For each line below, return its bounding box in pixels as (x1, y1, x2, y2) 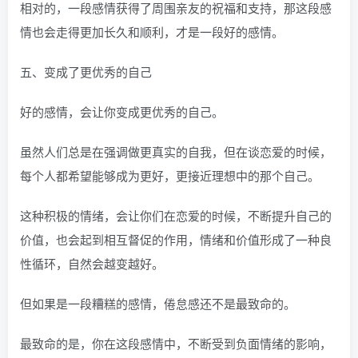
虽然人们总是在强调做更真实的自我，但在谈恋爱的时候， (20, 143, 332, 161)
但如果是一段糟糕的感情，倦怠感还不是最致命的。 (20, 295, 296, 312)
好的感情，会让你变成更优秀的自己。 (20, 103, 224, 121)
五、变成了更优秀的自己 (20, 63, 152, 81)
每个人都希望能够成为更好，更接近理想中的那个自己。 (20, 167, 320, 185)
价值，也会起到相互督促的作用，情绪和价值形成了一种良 (20, 231, 332, 249)
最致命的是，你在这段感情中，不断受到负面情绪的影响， (20, 335, 332, 352)
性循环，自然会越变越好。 (20, 255, 164, 272)
